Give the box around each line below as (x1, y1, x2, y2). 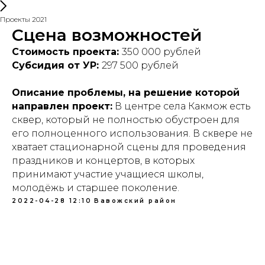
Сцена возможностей (12, 25, 202, 45)
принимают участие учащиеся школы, (12, 169, 206, 180)
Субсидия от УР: (12, 60, 102, 71)
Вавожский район (94, 197, 177, 205)
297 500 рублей (102, 60, 179, 71)
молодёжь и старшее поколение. (12, 182, 179, 193)
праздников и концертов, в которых (12, 155, 195, 166)
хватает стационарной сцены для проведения (12, 141, 246, 153)
